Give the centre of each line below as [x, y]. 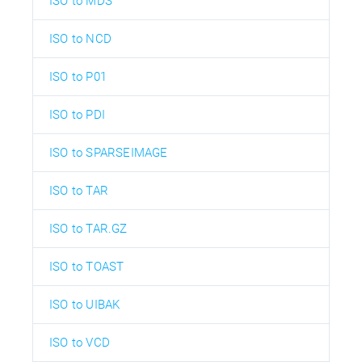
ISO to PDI [77, 115]
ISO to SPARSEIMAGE [109, 153]
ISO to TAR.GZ [88, 229]
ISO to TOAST [87, 267]
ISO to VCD [80, 343]
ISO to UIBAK [85, 305]
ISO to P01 [78, 77]
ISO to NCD [80, 39]
